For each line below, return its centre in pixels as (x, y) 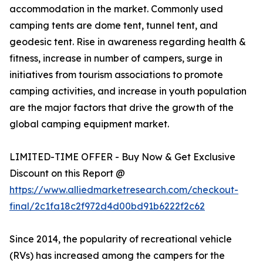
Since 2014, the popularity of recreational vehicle (121, 239)
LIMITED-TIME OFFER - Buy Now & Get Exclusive (122, 157)
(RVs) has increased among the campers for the (117, 256)
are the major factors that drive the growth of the (122, 108)
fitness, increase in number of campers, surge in (116, 58)
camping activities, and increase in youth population (128, 91)
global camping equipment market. (89, 124)
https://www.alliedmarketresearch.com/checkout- (124, 190)
